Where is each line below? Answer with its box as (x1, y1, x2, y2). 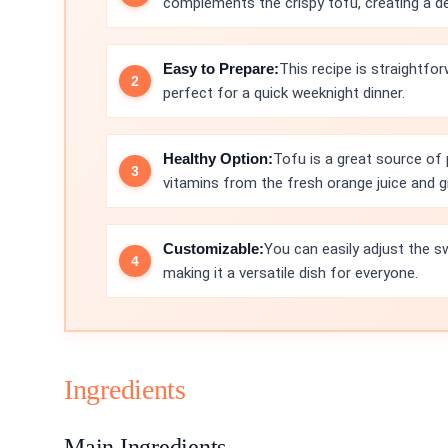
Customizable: (163, 240, 264, 257)
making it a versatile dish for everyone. (163, 264, 418, 282)
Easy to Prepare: (163, 60, 279, 77)
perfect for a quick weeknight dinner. (163, 84, 405, 102)
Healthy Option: (163, 150, 273, 167)
